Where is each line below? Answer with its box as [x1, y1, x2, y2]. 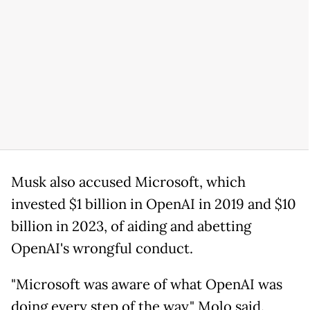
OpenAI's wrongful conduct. [11, 239, 193, 258]
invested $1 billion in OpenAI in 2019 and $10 [11, 195, 296, 214]
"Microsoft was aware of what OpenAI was [11, 275, 282, 294]
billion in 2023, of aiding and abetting [11, 217, 251, 236]
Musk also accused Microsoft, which [11, 173, 246, 192]
